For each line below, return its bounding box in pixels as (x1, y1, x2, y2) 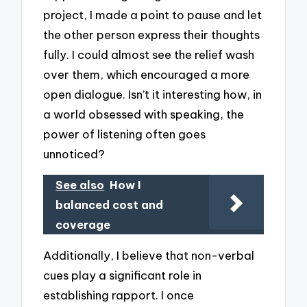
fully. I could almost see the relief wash (43, 47, 255, 62)
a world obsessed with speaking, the (43, 107, 245, 122)
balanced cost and (56, 197, 164, 212)
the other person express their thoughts (43, 27, 260, 42)
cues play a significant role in (43, 268, 202, 283)
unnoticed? (43, 147, 106, 162)
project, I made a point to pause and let (43, 8, 262, 23)
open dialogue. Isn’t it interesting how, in (43, 87, 262, 102)
